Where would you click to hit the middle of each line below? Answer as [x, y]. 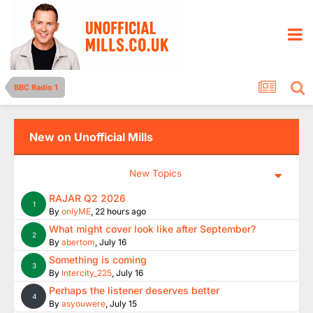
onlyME [76, 211]
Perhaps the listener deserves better [134, 290]
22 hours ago [121, 211]
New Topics [155, 173]
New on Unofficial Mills [91, 137]
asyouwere [83, 304]
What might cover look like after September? [152, 229]
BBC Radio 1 [36, 87]
